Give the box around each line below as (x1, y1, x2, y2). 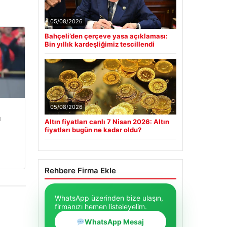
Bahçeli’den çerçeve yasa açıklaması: (44, 32, 168, 41)
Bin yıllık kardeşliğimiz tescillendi (44, 40, 155, 49)
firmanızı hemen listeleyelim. (54, 202, 147, 211)
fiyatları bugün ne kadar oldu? (44, 126, 141, 134)
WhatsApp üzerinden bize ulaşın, (54, 194, 163, 203)
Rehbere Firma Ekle (44, 166, 116, 176)
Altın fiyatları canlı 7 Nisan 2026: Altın (44, 118, 169, 126)
